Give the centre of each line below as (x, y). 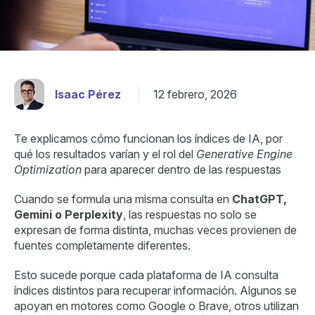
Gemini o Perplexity (69, 214)
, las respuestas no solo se (190, 214)
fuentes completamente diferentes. (102, 245)
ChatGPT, (259, 199)
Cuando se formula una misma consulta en (123, 199)
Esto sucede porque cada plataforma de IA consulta (146, 275)
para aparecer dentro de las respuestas (181, 169)
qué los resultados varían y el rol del (105, 154)
